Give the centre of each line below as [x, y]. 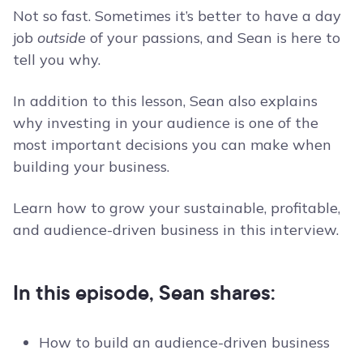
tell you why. [57, 60]
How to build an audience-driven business [184, 343]
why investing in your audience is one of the [166, 123]
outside [62, 38]
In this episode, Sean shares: [144, 293]
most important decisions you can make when [172, 145]
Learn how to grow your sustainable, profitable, [177, 208]
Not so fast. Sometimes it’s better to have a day [177, 16]
